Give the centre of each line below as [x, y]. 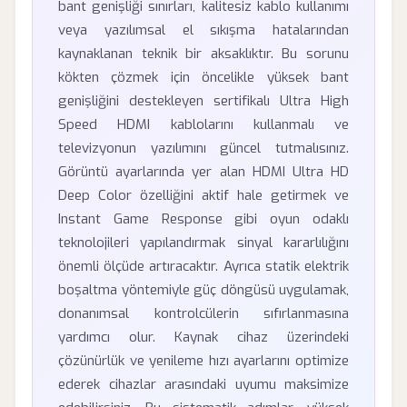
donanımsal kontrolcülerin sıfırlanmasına [203, 313]
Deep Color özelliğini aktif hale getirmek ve [203, 195]
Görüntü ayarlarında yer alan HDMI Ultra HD [203, 172]
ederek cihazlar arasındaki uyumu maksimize [203, 384]
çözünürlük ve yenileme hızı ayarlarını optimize [203, 361]
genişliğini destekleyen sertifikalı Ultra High [203, 101]
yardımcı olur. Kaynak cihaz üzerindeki [203, 337]
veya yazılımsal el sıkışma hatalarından [203, 30]
